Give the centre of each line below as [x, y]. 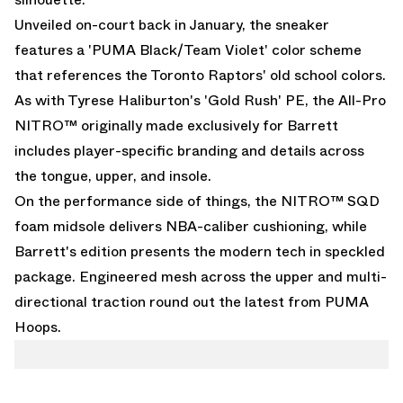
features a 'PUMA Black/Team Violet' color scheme [188, 49]
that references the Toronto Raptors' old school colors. [200, 75]
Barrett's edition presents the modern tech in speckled [200, 251]
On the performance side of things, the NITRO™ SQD [197, 201]
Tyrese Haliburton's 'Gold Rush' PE [186, 100]
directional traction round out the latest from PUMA [192, 301]
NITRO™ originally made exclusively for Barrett [176, 125]
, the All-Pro [345, 100]
